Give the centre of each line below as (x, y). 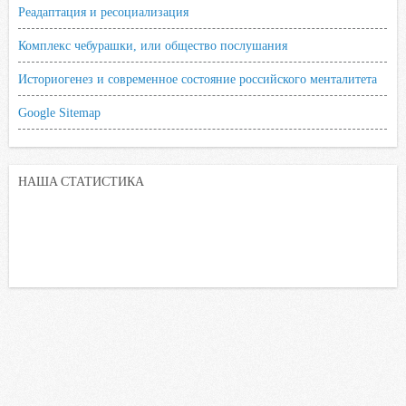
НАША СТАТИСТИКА (81, 180)
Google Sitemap (59, 112)
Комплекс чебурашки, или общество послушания (153, 45)
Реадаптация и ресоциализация (103, 12)
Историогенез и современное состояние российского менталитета (198, 79)
